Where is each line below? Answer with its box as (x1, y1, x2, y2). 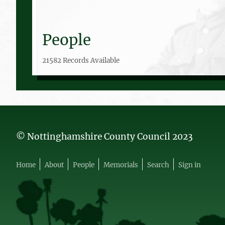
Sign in (178, 160, 201, 169)
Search (147, 160, 169, 169)
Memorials (103, 160, 138, 169)
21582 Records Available (42, 56, 120, 65)
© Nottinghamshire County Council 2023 (16, 131, 193, 142)
